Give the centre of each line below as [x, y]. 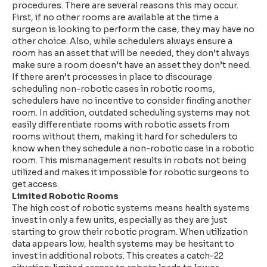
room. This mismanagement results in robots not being [129, 160]
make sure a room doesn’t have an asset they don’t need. [131, 65]
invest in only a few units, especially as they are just [119, 220]
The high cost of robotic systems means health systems [131, 208]
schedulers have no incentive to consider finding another [131, 100]
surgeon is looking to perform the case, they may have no [133, 29]
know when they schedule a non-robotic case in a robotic [133, 148]
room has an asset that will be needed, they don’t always [131, 53]
